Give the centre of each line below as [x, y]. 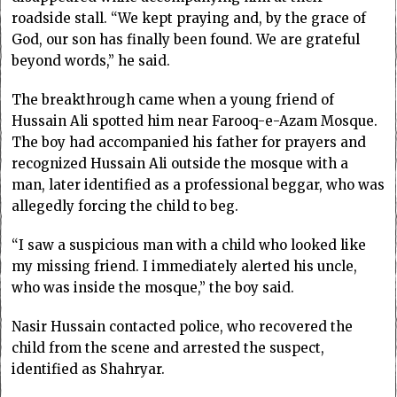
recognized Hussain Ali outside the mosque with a [180, 164]
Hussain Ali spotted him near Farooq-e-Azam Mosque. [195, 121]
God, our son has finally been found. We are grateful [186, 40]
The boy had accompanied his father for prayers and [189, 143]
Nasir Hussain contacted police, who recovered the [183, 327]
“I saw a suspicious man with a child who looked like [189, 245]
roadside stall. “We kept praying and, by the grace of [189, 19]
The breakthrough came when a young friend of [173, 100]
